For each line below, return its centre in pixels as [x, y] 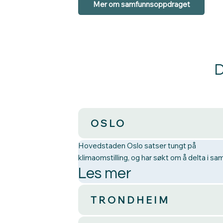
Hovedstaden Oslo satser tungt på [137, 146]
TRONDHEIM [130, 200]
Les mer [105, 174]
